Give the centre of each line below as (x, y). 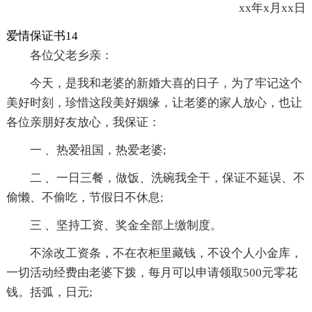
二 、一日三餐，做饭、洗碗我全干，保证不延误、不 (167, 178)
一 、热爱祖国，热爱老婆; (98, 150)
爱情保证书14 (42, 36)
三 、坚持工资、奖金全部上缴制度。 (126, 226)
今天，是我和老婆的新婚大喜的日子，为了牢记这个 (166, 84)
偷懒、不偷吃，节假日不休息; (85, 198)
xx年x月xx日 (261, 8)
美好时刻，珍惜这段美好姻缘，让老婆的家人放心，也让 (154, 103)
